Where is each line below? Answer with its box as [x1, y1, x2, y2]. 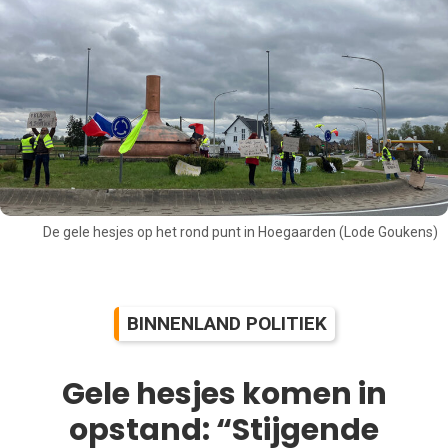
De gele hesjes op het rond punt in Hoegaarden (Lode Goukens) [43, 224, 438, 241]
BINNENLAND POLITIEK [126, 311, 327, 335]
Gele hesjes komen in [61, 372, 387, 415]
